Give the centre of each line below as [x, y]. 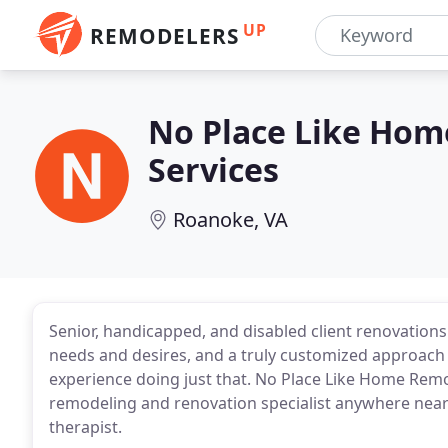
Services [213, 169]
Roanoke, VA [230, 219]
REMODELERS [164, 36]
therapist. [85, 427]
